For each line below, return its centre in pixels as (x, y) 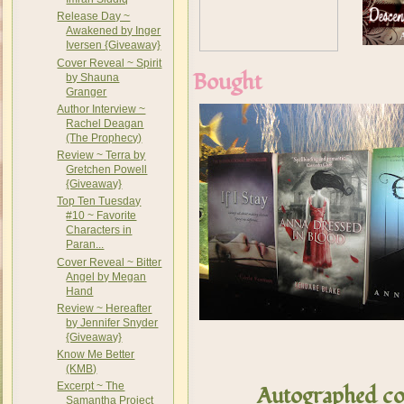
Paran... (85, 245)
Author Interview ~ (101, 109)
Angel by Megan (106, 276)
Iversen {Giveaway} (114, 46)
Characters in (99, 230)
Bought (227, 82)
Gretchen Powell (107, 170)
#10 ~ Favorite (101, 216)
